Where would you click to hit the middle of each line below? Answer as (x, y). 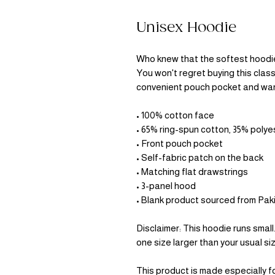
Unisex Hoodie (186, 28)
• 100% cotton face (175, 115)
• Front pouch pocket (180, 143)
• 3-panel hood (166, 185)
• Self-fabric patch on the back (200, 157)
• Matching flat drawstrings (192, 171)
